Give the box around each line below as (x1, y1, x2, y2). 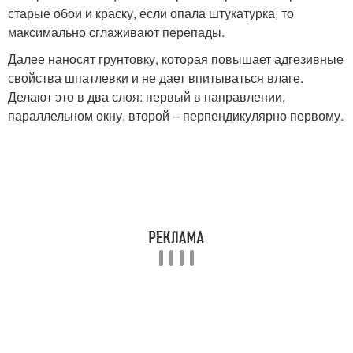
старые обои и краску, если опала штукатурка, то (8, 4, 294, 22)
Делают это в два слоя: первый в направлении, (8, 87, 285, 106)
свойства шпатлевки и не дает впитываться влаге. (8, 69, 303, 87)
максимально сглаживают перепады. (8, 23, 225, 41)
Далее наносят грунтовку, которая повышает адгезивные (8, 50, 344, 68)
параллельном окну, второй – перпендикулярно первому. (8, 106, 344, 124)
